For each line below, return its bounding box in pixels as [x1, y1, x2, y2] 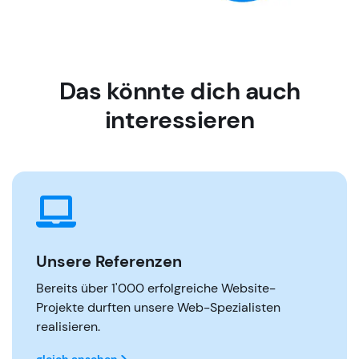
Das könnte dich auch [58, 75, 301, 107]
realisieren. [36, 317, 100, 335]
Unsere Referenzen [36, 250, 182, 272]
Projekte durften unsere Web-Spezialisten [36, 298, 280, 316]
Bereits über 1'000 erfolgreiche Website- [36, 279, 276, 296]
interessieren [104, 103, 255, 135]
